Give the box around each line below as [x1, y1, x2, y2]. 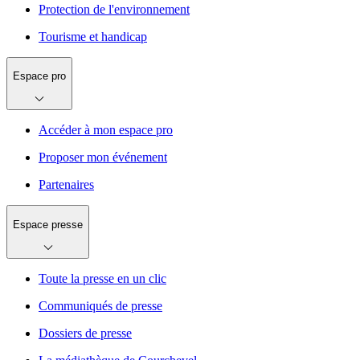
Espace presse [13, 218, 83, 231]
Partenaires [39, 178, 94, 192]
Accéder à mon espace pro [39, 123, 173, 137]
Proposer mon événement [39, 150, 167, 165]
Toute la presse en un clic [39, 272, 166, 286]
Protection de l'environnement [39, 2, 190, 16]
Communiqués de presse [39, 299, 162, 313]
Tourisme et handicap [39, 29, 147, 43]
